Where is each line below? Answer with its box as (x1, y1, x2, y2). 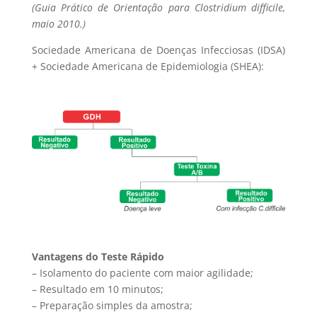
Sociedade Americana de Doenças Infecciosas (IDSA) (31, 43, 286, 57)
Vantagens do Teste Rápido (31, 250, 164, 264)
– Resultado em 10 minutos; (31, 282, 163, 296)
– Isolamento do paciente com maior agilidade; (31, 266, 253, 280)
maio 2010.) (31, 17, 86, 31)
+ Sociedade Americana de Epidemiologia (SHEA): (31, 59, 264, 74)
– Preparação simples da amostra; (31, 299, 192, 313)
